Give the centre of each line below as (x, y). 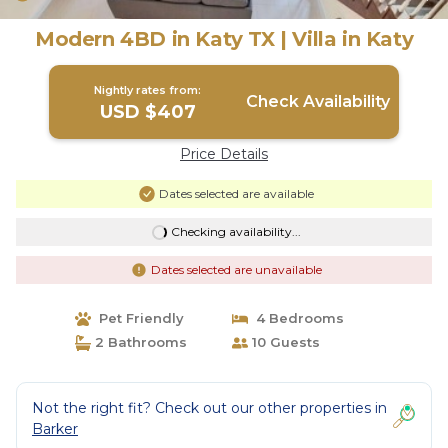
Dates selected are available (236, 193)
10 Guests (284, 342)
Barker (55, 429)
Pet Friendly (137, 318)
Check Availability (317, 101)
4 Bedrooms (296, 318)
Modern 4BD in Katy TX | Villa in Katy (224, 39)
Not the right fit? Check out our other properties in (209, 408)
